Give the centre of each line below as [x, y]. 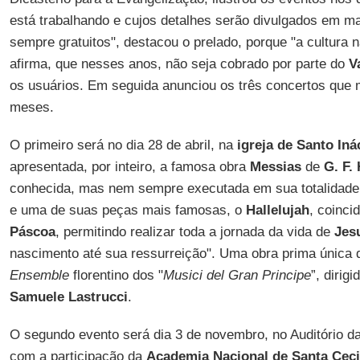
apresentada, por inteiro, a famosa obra [129, 167]
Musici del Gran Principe [237, 275]
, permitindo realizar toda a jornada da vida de [194, 232]
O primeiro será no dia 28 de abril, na [123, 145]
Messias [275, 167]
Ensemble [39, 275]
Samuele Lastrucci [68, 297]
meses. [31, 107]
